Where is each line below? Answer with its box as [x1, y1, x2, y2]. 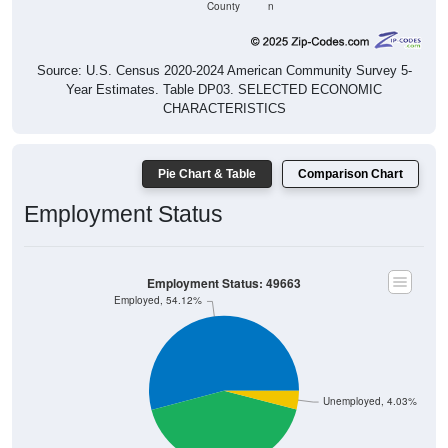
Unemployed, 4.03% [323, 394, 418, 408]
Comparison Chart [298, 166, 403, 181]
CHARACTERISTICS [162, 100, 286, 116]
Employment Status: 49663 [147, 274, 301, 292]
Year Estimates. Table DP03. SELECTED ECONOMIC [66, 81, 382, 97]
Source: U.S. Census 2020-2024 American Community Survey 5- [36, 62, 412, 78]
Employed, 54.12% [114, 293, 203, 307]
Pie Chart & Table [158, 166, 256, 181]
